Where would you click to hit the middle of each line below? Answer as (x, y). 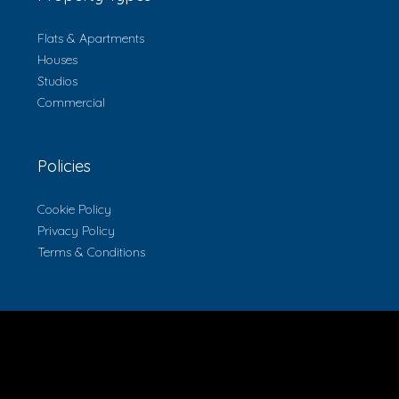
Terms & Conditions (91, 252)
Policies (64, 166)
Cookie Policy (74, 209)
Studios (57, 81)
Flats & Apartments (91, 38)
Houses (57, 59)
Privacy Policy (76, 230)
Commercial (71, 102)
